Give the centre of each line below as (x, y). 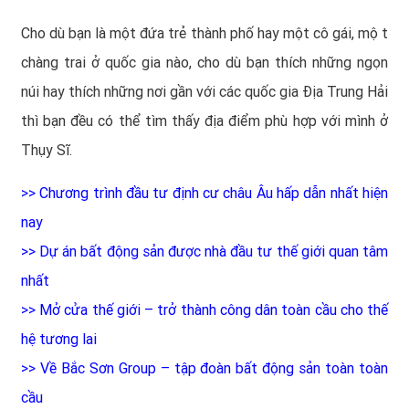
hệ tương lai (59, 340)
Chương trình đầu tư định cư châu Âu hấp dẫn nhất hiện (214, 194)
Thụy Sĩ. (47, 151)
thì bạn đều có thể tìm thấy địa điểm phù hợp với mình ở (204, 121)
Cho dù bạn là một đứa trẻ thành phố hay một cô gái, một (204, 34)
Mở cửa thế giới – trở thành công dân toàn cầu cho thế (214, 310)
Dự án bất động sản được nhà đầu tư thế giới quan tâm (214, 252)
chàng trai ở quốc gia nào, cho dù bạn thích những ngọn (204, 63)
